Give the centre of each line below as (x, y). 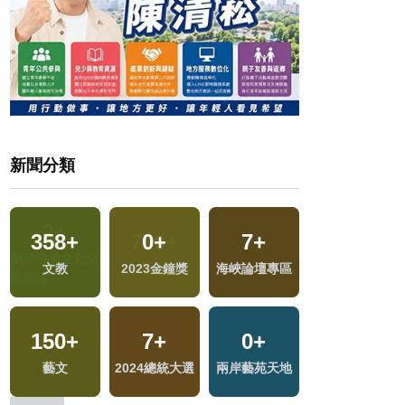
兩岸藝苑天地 (254, 367)
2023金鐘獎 (154, 268)
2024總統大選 (154, 367)
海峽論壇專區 (254, 268)
